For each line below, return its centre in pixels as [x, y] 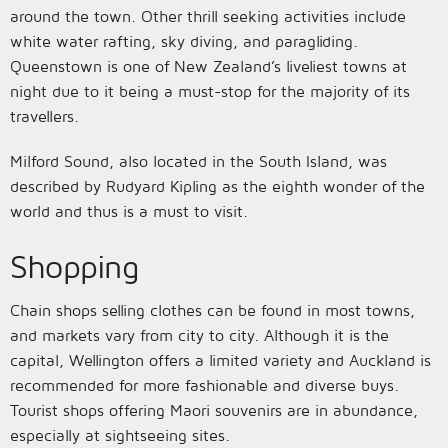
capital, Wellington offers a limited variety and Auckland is [220, 360]
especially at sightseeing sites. [120, 435]
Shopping [74, 266]
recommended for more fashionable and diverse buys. [204, 385]
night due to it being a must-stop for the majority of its [210, 91]
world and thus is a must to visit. [129, 211]
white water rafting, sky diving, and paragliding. [184, 41]
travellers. [44, 116]
